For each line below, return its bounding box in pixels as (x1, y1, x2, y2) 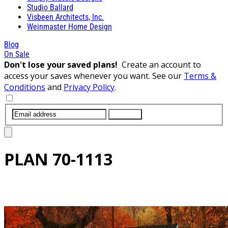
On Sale (4, 49, 30, 59)
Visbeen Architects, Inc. (27, 12, 104, 22)
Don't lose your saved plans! (4, 59, 122, 70)
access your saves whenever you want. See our (4, 70, 184, 81)
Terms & (184, 70, 216, 81)
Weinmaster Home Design (27, 21, 112, 32)
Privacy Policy (64, 81, 115, 93)
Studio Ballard (27, 2, 73, 12)
